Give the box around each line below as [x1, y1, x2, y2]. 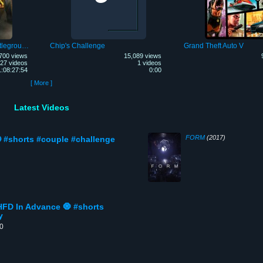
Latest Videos [14, 103, 69, 113]
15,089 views [123, 52, 161, 60]
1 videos [137, 59, 161, 67]
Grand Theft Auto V [183, 42, 244, 50]
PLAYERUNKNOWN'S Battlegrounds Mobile [21, 42, 29, 50]
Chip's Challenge [49, 42, 105, 50]
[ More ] [31, 79, 52, 87]
